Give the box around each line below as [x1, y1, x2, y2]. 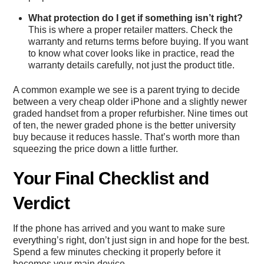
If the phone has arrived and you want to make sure [13, 223, 226, 234]
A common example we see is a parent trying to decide [13, 85, 240, 95]
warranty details [28, 60, 94, 70]
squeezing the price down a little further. [13, 144, 179, 154]
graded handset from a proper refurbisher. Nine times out [13, 108, 248, 119]
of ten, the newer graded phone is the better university [13, 120, 236, 131]
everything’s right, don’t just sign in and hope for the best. [13, 235, 250, 246]
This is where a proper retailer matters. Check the [28, 24, 233, 35]
